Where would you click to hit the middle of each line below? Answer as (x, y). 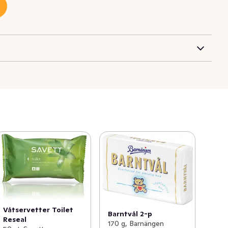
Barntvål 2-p (130, 214)
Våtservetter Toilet (38, 210)
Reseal (15, 220)
